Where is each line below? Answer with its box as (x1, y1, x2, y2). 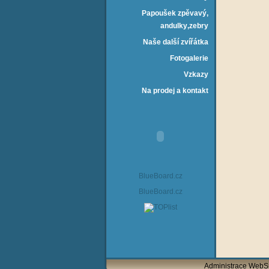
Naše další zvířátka (143, 38, 208, 46)
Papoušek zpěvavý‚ (142, 9, 208, 17)
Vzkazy (184, 70, 208, 79)
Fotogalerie (170, 54, 208, 62)
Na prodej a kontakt (142, 86, 208, 95)
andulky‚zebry (160, 22, 208, 30)
